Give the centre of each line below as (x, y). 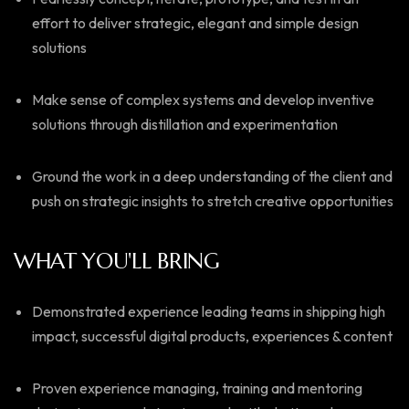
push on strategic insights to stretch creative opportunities (213, 201)
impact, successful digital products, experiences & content (212, 336)
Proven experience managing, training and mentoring (197, 388)
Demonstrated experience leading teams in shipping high (209, 311)
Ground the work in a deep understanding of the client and (212, 176)
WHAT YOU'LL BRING (117, 261)
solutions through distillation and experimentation (185, 124)
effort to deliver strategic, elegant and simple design (195, 23)
